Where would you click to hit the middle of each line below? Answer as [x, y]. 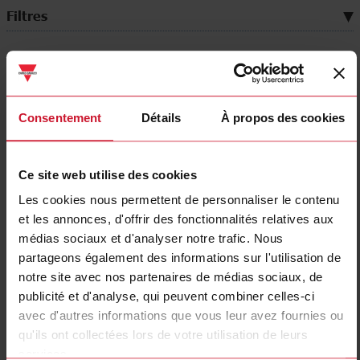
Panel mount [239, 186]
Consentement [60, 117]
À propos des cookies [283, 117]
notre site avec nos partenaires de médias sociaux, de [171, 277]
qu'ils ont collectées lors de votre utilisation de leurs [163, 335]
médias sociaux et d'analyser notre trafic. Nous [151, 239]
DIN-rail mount [64, 186]
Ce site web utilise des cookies [108, 174]
